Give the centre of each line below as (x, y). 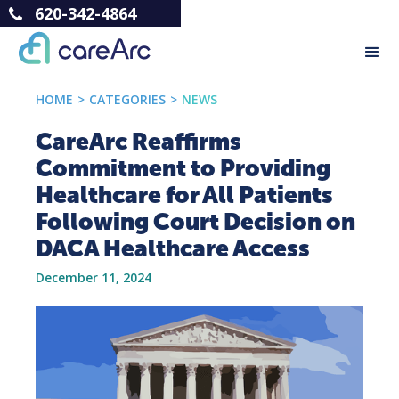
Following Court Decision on (195, 222)
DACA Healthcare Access (173, 248)
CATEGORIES (127, 99)
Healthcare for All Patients (184, 195)
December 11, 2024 (94, 277)
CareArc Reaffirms (138, 142)
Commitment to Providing (183, 168)
